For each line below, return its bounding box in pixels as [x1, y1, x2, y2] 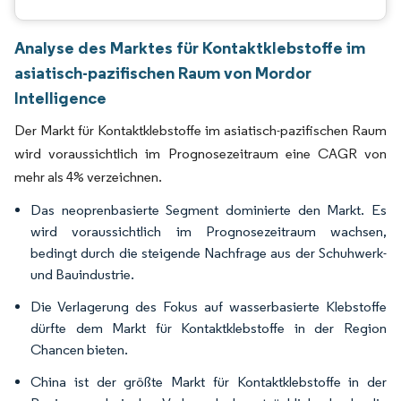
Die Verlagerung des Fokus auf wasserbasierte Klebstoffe [30, 298, 387, 315]
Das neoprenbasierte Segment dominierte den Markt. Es [30, 201, 387, 218]
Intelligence [14, 87, 107, 108]
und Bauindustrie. [30, 266, 134, 283]
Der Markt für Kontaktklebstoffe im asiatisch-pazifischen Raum [14, 122, 387, 139]
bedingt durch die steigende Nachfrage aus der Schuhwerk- [30, 244, 387, 261]
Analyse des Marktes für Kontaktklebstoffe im [14, 37, 365, 58]
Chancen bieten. [30, 341, 128, 358]
